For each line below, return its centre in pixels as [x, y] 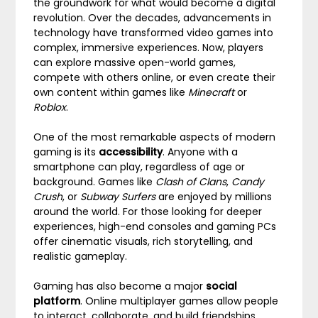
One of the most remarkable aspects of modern [155, 137]
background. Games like [95, 182]
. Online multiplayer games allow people [180, 301]
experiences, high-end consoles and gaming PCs [155, 226]
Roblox [50, 107]
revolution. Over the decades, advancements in [153, 18]
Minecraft [212, 92]
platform [57, 301]
